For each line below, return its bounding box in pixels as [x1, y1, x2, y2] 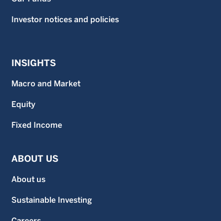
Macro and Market [11, 79, 80, 88]
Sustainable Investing [11, 195, 92, 205]
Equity [11, 100, 36, 109]
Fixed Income [11, 120, 62, 130]
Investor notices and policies [11, 15, 119, 24]
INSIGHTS [11, 58, 56, 68]
